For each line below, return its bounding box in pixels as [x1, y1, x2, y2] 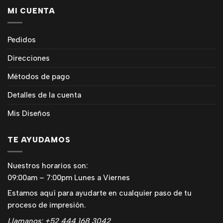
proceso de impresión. [7, 201, 86, 210]
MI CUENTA [7, 6, 55, 15]
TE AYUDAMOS [7, 135, 71, 144]
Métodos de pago [7, 72, 70, 81]
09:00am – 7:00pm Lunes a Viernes [7, 173, 130, 182]
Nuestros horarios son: [7, 161, 88, 170]
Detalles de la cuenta [7, 90, 81, 100]
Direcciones [7, 53, 50, 63]
